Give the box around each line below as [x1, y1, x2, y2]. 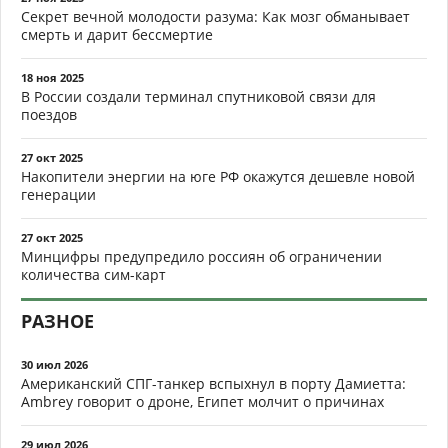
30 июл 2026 [21, 356, 88, 372]
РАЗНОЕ [21, 308, 94, 333]
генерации [21, 184, 96, 204]
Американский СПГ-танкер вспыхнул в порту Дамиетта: [21, 373, 406, 393]
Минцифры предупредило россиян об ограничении [21, 246, 382, 266]
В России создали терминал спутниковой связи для [21, 86, 376, 106]
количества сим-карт [21, 264, 166, 284]
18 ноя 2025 [21, 69, 84, 85]
